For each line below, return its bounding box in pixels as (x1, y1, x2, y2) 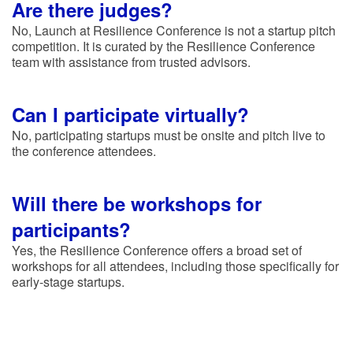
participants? (12, 215, 131, 243)
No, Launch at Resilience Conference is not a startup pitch (12, 20, 336, 39)
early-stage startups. (12, 272, 124, 291)
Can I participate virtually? (12, 100, 249, 128)
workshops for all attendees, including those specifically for (12, 256, 339, 275)
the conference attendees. (12, 141, 156, 160)
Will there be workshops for (12, 189, 262, 217)
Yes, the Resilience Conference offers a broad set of (12, 240, 302, 259)
